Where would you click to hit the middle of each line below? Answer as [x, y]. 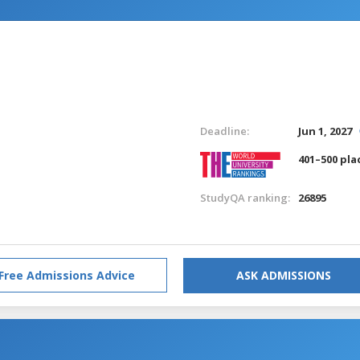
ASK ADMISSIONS [284, 275]
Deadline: [224, 131]
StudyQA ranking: [245, 197]
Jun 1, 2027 [325, 131]
